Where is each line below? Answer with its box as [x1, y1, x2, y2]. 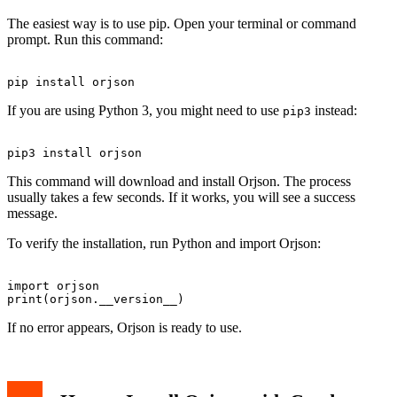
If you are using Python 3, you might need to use [7, 102, 283, 118]
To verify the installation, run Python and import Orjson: [7, 235, 321, 251]
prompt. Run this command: [7, 31, 163, 47]
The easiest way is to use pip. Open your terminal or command [7, 15, 356, 31]
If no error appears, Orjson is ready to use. [7, 319, 242, 335]
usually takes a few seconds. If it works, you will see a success [7, 189, 355, 205]
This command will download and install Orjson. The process [7, 173, 351, 189]
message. [7, 205, 58, 221]
